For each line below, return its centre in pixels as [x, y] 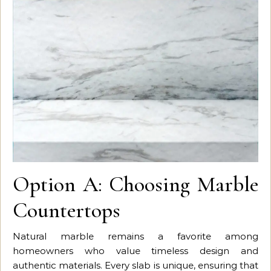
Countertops [67, 210]
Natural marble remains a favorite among [135, 236]
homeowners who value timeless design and [135, 250]
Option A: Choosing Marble [135, 184]
